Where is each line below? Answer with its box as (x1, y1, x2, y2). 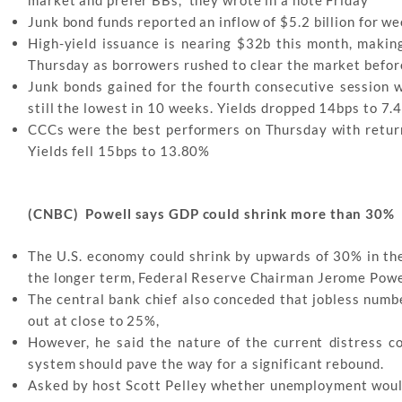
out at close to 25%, (28, 311, 160, 328)
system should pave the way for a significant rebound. (28, 354, 384, 371)
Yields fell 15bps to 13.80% (28, 142, 211, 159)
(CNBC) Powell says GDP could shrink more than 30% (28, 205, 395, 222)
